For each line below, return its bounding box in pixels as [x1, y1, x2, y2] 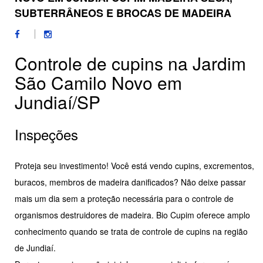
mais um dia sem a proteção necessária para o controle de [15, 193, 234, 205]
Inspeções [15, 124, 78, 145]
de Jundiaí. [15, 242, 56, 254]
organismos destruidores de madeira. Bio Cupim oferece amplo [15, 209, 250, 221]
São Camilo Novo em [15, 70, 182, 96]
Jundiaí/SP [15, 89, 100, 115]
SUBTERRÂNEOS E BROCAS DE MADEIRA [15, 5, 231, 21]
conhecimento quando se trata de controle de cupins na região [15, 225, 248, 238]
